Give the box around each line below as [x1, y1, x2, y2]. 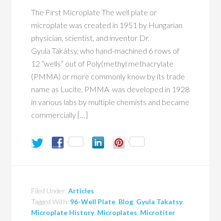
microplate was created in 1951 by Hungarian [31, 20, 183, 30]
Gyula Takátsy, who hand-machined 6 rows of [31, 45, 180, 55]
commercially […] [31, 110, 88, 119]
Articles [68, 186, 95, 195]
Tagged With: [31, 197, 71, 206]
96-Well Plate [70, 197, 116, 206]
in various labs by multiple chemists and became [31, 97, 190, 107]
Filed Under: [31, 186, 69, 195]
